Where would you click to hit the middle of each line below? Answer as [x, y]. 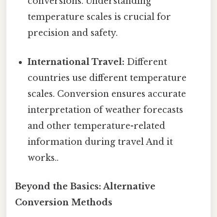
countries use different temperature [107, 78]
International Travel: [76, 62]
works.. [43, 158]
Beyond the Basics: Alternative [85, 186]
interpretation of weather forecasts [106, 110]
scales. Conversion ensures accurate [107, 94]
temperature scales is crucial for [100, 17]
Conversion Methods [64, 202]
